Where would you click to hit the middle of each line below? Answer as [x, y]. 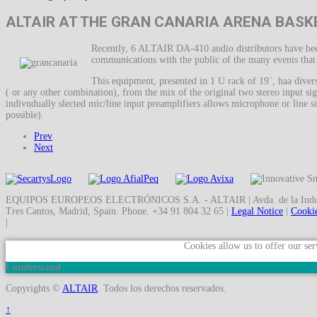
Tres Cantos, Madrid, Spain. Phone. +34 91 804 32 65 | [119, 211]
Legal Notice [257, 211]
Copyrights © [34, 289]
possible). [25, 115]
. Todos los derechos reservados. [162, 289]
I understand [33, 267]
